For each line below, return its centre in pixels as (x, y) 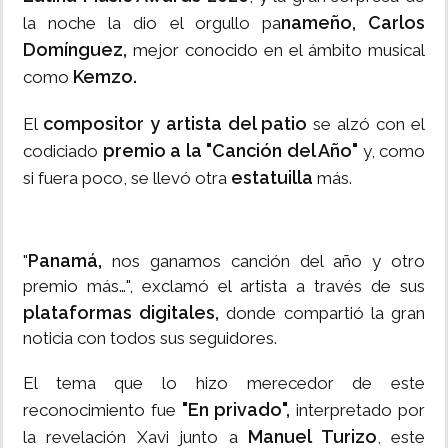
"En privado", (236, 410)
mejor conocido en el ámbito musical (276, 50)
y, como (391, 151)
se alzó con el (366, 124)
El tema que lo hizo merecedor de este (224, 383)
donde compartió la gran (322, 313)
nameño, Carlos (353, 23)
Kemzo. (105, 77)
